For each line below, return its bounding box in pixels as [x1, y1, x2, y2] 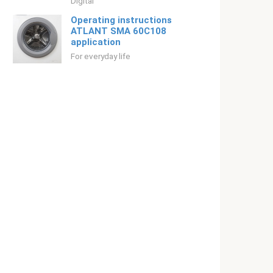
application [71, 37, 121, 48]
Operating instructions [71, 15, 172, 26]
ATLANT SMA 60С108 [71, 26, 166, 37]
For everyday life [71, 51, 130, 61]
